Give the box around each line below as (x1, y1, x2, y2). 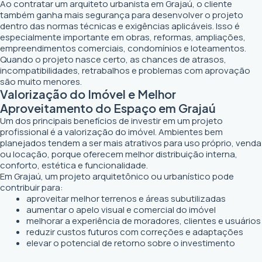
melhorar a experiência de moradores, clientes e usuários (26, 214, 261, 227)
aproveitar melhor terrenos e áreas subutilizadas (26, 192, 226, 205)
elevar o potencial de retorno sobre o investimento (26, 236, 235, 249)
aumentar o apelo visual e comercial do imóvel (26, 203, 216, 216)
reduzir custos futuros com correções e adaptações (26, 225, 243, 238)
